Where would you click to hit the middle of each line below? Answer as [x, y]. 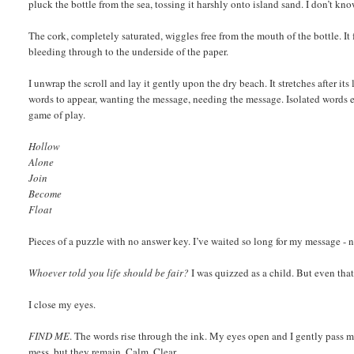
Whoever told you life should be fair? [109, 272]
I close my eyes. [62, 304]
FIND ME [49, 335]
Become [45, 193]
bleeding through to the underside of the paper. [129, 51]
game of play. [57, 114]
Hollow [45, 146]
